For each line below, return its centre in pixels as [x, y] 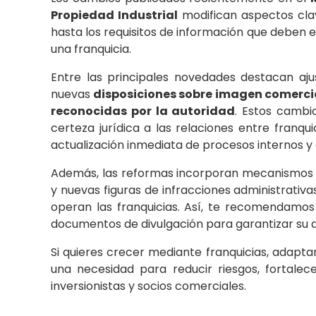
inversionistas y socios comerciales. [148, 286]
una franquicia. [91, 49]
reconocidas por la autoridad [143, 111]
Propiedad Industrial [115, 15]
